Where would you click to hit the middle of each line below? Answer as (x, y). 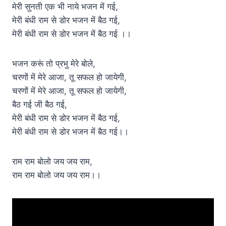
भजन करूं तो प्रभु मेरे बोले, (54, 63)
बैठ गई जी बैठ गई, (40, 104)
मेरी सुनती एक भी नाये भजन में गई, (65, 6)
